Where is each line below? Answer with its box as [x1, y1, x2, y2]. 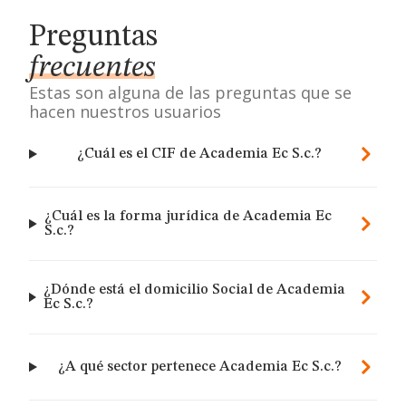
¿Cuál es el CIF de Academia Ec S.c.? [77, 147, 323, 161]
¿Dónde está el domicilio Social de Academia [43, 283, 345, 297]
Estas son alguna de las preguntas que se [29, 82, 352, 103]
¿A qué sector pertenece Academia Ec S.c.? [57, 360, 342, 374]
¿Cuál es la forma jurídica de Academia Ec [43, 209, 332, 224]
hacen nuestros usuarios [29, 101, 221, 122]
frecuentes [29, 53, 155, 83]
